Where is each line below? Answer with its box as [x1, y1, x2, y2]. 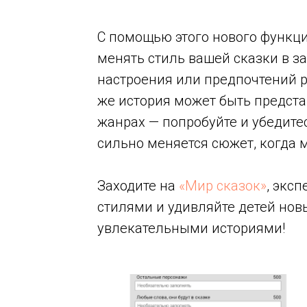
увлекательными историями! [97, 220, 285, 236]
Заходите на [97, 177, 179, 194]
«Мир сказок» [179, 177, 267, 194]
